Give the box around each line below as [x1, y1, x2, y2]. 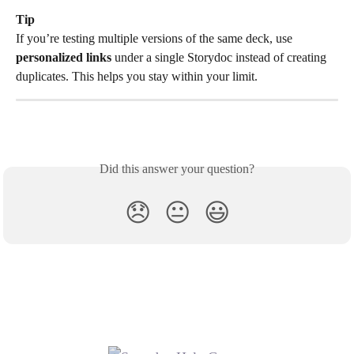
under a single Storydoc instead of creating [111, 50, 330, 64]
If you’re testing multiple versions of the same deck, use [16, 31, 296, 45]
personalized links [16, 50, 111, 64]
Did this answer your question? [100, 162, 254, 176]
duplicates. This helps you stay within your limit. [16, 69, 258, 83]
